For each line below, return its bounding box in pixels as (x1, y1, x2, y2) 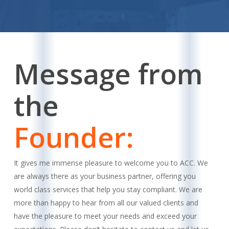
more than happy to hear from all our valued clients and (13, 197, 198, 208)
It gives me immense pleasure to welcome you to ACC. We (13, 157, 208, 168)
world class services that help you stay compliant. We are (13, 184, 202, 194)
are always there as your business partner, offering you (13, 171, 196, 181)
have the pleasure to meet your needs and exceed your (13, 211, 197, 221)
